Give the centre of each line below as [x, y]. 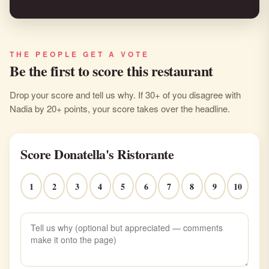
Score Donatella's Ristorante [97, 154]
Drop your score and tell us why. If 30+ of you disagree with [125, 95]
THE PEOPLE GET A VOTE [80, 54]
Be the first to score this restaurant [111, 71]
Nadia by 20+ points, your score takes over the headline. [120, 108]
